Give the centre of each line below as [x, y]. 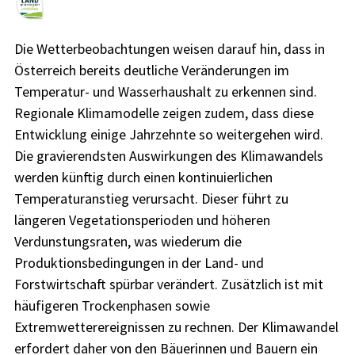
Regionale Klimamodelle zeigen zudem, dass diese [164, 113]
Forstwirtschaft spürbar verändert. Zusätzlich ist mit [168, 284]
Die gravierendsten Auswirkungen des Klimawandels [168, 156]
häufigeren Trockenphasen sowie [112, 306]
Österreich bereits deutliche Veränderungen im [151, 71]
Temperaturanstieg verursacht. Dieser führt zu [151, 199]
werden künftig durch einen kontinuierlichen [143, 177]
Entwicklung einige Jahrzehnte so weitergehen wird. [168, 135]
